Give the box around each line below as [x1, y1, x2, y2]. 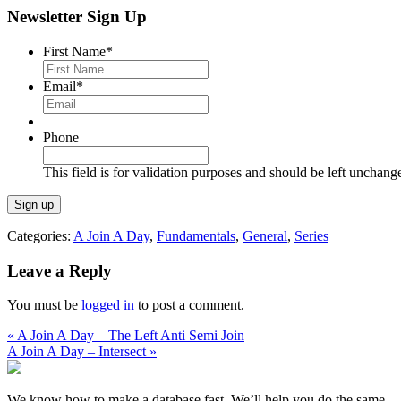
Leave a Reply [7, 260, 112, 280]
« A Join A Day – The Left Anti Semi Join [7, 328, 244, 344]
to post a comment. [134, 297, 244, 313]
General [243, 227, 287, 243]
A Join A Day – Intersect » [7, 344, 157, 360]
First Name [43, 43, 106, 59]
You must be [7, 297, 81, 313]
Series [294, 227, 328, 243]
